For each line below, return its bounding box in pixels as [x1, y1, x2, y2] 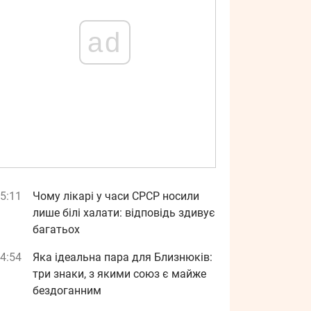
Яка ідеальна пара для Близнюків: [33, 251, 212, 264]
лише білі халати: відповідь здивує [33, 206, 215, 219]
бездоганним [33, 284, 101, 297]
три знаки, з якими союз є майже [33, 267, 206, 280]
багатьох [33, 223, 80, 236]
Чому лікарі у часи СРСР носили [33, 190, 199, 203]
